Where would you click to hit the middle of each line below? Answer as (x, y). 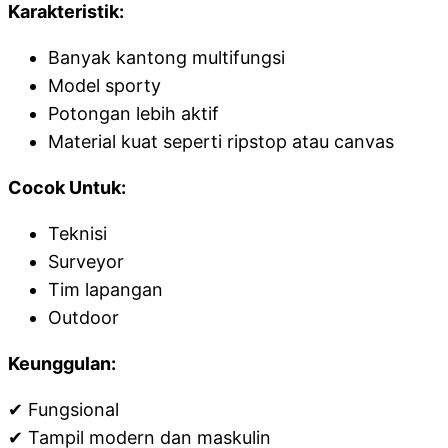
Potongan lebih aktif (133, 113)
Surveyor (86, 261)
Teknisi (77, 233)
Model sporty (104, 85)
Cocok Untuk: (67, 187)
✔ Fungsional (63, 409)
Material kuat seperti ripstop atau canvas (221, 141)
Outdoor (83, 317)
